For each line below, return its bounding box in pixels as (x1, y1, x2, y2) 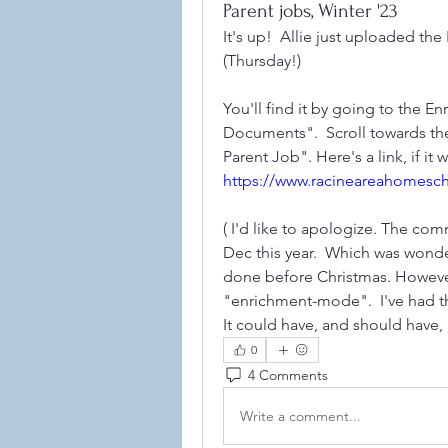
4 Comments (248, 365, 328, 384)
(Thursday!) (223, 51, 301, 70)
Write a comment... (240, 406, 361, 425)
